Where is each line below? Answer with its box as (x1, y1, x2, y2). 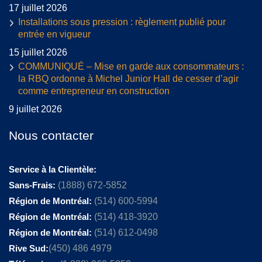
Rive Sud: (9, 243, 49, 254)
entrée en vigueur (18, 29, 91, 40)
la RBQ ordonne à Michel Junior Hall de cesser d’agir (18, 74, 239, 84)
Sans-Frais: (9, 180, 58, 191)
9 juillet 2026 (9, 104, 62, 115)
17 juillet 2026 (9, 3, 67, 13)
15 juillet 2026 (9, 47, 67, 58)
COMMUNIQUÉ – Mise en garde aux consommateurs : (18, 61, 244, 72)
